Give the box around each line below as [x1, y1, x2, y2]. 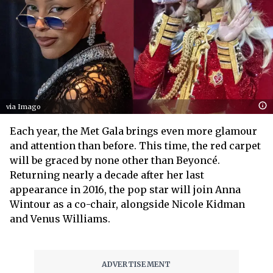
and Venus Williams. [10, 212, 113, 225]
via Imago [6, 102, 41, 111]
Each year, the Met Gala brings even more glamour [10, 124, 257, 137]
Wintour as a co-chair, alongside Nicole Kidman [10, 197, 245, 210]
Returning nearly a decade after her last [10, 168, 204, 181]
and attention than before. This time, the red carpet [10, 139, 261, 152]
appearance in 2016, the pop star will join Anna [10, 183, 241, 196]
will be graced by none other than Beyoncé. [10, 154, 220, 166]
